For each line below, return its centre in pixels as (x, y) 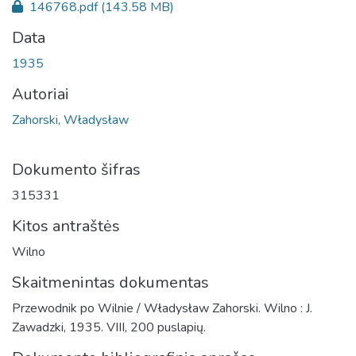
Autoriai (41, 94)
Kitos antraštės (66, 226)
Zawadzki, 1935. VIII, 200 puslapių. (109, 327)
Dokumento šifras (76, 169)
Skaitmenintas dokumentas (110, 282)
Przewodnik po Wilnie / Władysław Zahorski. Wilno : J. (162, 308)
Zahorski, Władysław (70, 120)
